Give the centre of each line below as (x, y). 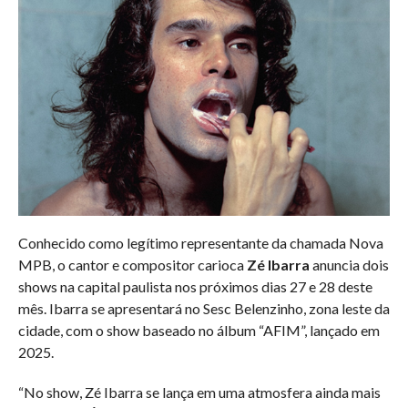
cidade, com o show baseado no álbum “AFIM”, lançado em (199, 331)
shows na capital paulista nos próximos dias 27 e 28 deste (195, 287)
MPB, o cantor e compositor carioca (132, 265)
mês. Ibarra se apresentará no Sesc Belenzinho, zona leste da (204, 309)
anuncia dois (349, 265)
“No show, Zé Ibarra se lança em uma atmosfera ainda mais (199, 393)
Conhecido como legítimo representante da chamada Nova (200, 243)
